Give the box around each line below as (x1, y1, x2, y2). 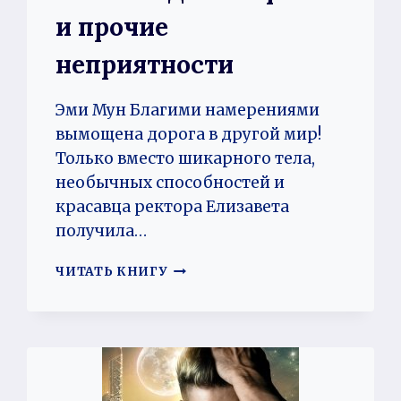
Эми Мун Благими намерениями (55, 99, 320, 120)
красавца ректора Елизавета (55, 196, 290, 217)
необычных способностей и (55, 172, 286, 192)
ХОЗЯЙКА (167, 260, 238, 276)
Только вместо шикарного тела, (55, 148, 316, 168)
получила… (55, 220, 148, 241)
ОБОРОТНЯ (167, 297, 249, 313)
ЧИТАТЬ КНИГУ (55, 263, 168, 279)
